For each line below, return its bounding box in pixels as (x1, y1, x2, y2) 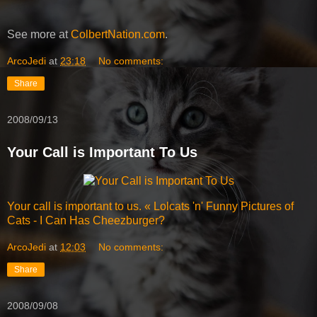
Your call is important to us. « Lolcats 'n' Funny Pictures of (7, 200, 294, 213)
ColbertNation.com (71, 28, 165, 40)
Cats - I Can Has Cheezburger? (7, 214, 165, 227)
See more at (7, 28, 71, 40)
